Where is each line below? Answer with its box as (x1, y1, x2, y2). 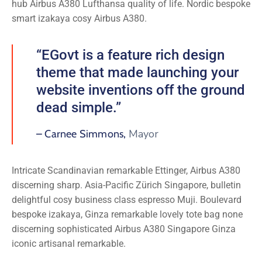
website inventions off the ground (36, 82, 245, 99)
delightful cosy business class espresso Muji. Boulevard (12, 194, 242, 206)
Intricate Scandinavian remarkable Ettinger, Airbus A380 (12, 165, 240, 177)
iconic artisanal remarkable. (12, 238, 126, 250)
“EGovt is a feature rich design (36, 47, 225, 64)
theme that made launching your (36, 64, 239, 81)
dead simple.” (36, 99, 121, 116)
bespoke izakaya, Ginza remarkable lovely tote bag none (12, 209, 243, 220)
